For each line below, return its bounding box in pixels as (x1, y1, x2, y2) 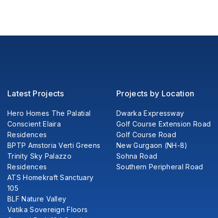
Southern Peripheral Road (116, 162, 203, 171)
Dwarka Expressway (116, 109, 184, 117)
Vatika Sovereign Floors (7, 205, 88, 214)
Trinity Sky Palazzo (7, 151, 72, 160)
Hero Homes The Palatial (7, 109, 91, 117)
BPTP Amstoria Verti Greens (7, 141, 101, 149)
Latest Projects (7, 88, 64, 98)
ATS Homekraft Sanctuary (7, 173, 94, 182)
